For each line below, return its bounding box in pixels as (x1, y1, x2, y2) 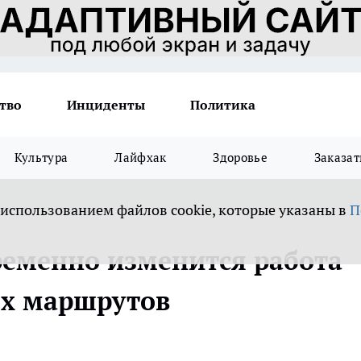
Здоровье (213, 150, 268, 165)
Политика (190, 97, 255, 113)
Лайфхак (114, 150, 167, 165)
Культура (14, 150, 68, 165)
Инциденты (67, 97, 145, 113)
